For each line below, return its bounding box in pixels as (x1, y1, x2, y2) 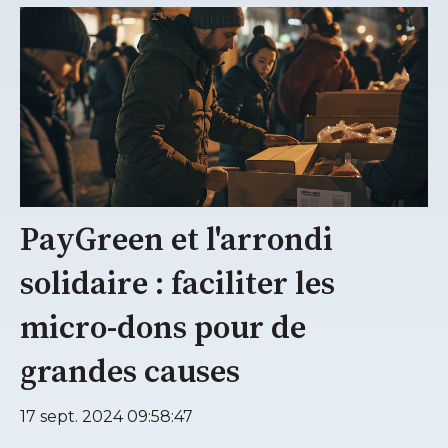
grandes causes (20, 352, 240, 393)
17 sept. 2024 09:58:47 (20, 406, 193, 426)
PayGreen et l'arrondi (20, 220, 333, 261)
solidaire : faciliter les (20, 264, 335, 305)
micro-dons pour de (20, 308, 306, 349)
